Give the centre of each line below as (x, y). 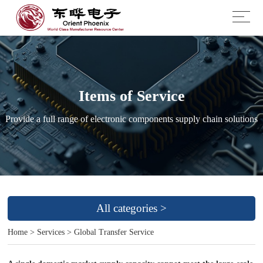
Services (51, 232)
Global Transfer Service (114, 232)
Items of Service (131, 96)
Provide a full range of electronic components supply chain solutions (131, 119)
